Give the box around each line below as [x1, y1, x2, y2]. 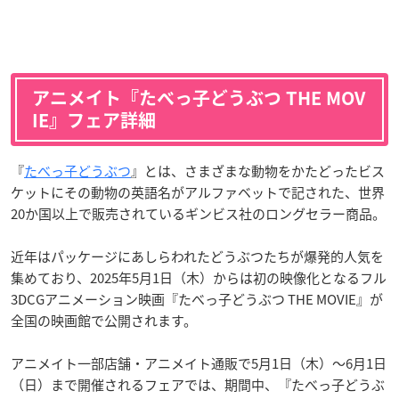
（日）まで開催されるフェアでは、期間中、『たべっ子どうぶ [11, 374, 385, 395]
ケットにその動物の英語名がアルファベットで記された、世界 [11, 182, 385, 202]
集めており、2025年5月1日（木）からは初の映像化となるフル [11, 267, 387, 288]
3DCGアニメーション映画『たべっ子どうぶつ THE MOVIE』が [11, 289, 383, 309]
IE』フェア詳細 [32, 110, 156, 129]
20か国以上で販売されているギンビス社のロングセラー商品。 [11, 203, 386, 224]
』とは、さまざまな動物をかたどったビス [131, 160, 385, 181]
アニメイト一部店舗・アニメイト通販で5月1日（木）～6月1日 [11, 353, 387, 373]
